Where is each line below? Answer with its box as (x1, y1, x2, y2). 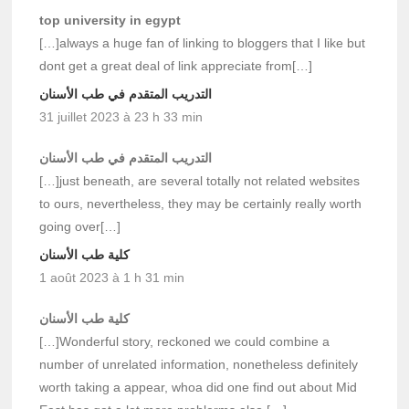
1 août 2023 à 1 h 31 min (39, 269, 185, 285)
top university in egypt (39, 12, 182, 27)
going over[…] (39, 218, 121, 234)
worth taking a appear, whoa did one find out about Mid (39, 379, 358, 394)
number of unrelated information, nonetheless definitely (39, 356, 359, 372)
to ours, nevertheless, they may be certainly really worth (39, 195, 362, 211)
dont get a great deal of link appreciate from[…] (39, 58, 313, 73)
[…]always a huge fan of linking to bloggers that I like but (39, 35, 366, 50)
